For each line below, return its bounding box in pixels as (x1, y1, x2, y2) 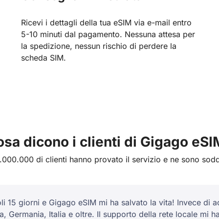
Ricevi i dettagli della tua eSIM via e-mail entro (21, 17, 192, 27)
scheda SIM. (21, 52, 66, 63)
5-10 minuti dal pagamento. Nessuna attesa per (21, 29, 196, 39)
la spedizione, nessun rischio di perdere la (21, 41, 177, 51)
